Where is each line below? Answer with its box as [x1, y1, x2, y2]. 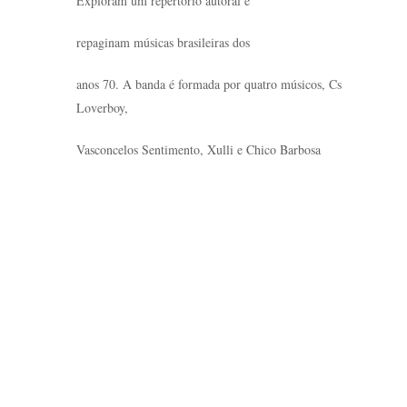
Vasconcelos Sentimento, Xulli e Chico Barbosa [76, 141, 321, 158]
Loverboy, [76, 99, 133, 116]
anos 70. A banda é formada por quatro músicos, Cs [76, 75, 342, 93]
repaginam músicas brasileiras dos [76, 34, 254, 51]
